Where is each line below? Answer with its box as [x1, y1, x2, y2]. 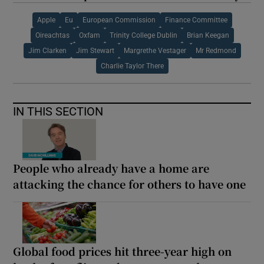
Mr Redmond [195, 47, 236, 55]
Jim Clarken [28, 47, 67, 55]
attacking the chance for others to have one [13, 176, 246, 192]
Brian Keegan [186, 32, 229, 39]
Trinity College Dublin [109, 32, 177, 39]
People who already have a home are [13, 160, 210, 176]
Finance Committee [164, 16, 227, 24]
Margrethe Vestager [123, 47, 186, 55]
